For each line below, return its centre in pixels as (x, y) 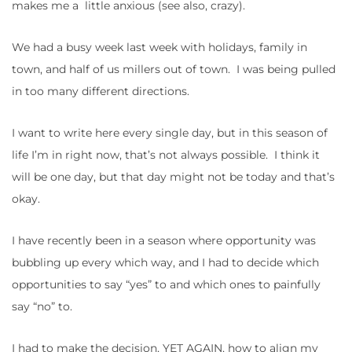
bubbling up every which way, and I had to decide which (165, 263)
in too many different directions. (101, 92)
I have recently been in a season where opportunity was (164, 241)
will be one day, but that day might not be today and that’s (173, 177)
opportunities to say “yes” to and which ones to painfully (166, 285)
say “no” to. (42, 307)
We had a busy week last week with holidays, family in (159, 48)
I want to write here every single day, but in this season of (170, 133)
